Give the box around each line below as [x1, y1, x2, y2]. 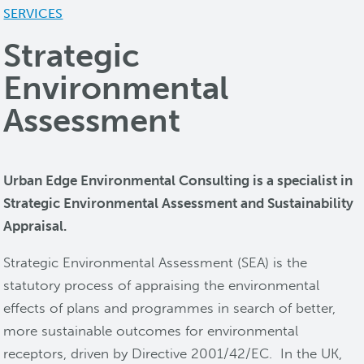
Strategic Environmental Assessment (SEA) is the [3, 254, 308, 271]
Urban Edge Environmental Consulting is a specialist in [3, 172, 353, 189]
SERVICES [3, 6, 63, 22]
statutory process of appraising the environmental [3, 277, 320, 294]
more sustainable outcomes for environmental [3, 323, 299, 340]
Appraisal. [3, 218, 67, 235]
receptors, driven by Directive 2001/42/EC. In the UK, [3, 345, 343, 362]
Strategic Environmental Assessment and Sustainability [3, 195, 354, 212]
